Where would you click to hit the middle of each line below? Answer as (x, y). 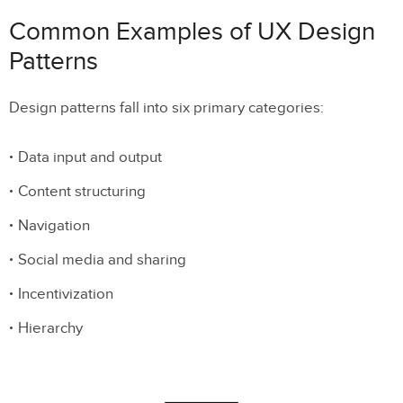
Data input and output (90, 157)
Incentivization (67, 294)
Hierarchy (50, 328)
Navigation (54, 225)
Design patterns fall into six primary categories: (166, 107)
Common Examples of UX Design (192, 31)
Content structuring (82, 191)
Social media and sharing (102, 260)
